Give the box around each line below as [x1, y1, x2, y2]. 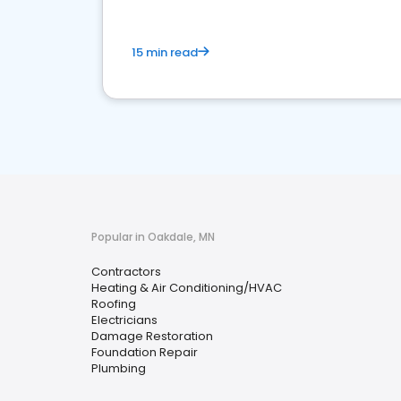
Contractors [91, 263, 161, 280]
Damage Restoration [91, 328, 213, 345]
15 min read [132, 44, 198, 61]
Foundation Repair [91, 344, 198, 361]
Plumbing [91, 360, 146, 377]
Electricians [91, 311, 158, 328]
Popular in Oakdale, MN [91, 229, 215, 244]
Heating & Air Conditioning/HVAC [91, 279, 282, 296]
